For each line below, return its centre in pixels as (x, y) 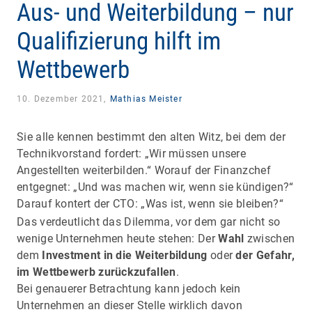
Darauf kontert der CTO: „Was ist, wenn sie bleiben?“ (150, 203)
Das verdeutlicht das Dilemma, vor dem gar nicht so (149, 221)
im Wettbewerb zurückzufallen (96, 272)
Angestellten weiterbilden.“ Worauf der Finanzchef (144, 170)
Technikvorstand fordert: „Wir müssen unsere (132, 153)
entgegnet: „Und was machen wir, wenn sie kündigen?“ (155, 187)
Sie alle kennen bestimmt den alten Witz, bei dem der (151, 136)
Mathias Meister (146, 99)
